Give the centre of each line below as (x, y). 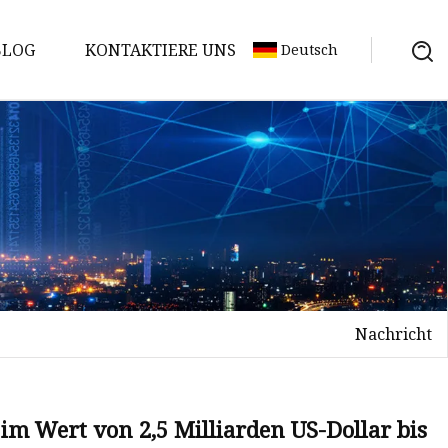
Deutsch (309, 49)
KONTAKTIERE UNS (160, 49)
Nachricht (393, 333)
